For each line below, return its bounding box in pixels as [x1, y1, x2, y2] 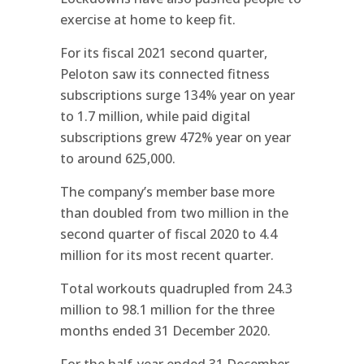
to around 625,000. [60, 149, 175, 167]
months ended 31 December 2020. [60, 321, 271, 340]
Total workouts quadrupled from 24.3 [60, 279, 292, 297]
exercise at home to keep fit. [60, 10, 236, 28]
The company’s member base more [60, 182, 275, 201]
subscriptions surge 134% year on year [60, 85, 295, 104]
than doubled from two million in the [60, 203, 288, 222]
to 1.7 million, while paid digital [60, 106, 250, 125]
